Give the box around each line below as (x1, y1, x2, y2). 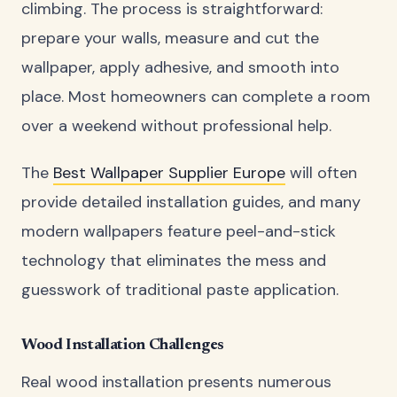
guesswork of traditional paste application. (21, 278, 339, 300)
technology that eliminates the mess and (21, 249, 326, 271)
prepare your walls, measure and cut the (21, 27, 319, 50)
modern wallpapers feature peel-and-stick (21, 220, 336, 242)
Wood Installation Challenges (21, 337, 224, 354)
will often (285, 161, 357, 183)
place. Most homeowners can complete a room (21, 86, 370, 108)
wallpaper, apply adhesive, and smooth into (21, 57, 339, 79)
